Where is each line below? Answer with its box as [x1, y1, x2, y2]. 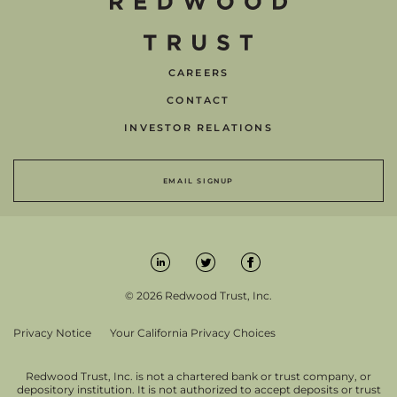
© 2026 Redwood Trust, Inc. [125, 288, 272, 302]
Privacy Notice [13, 325, 91, 339]
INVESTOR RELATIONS [124, 121, 273, 134]
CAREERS [167, 66, 230, 79]
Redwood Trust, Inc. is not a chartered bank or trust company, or [26, 369, 371, 383]
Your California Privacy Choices [110, 325, 276, 339]
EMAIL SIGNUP [162, 175, 235, 185]
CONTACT [167, 93, 230, 106]
